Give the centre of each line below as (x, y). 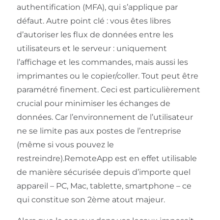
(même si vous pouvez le (65, 145)
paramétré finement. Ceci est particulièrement (108, 90)
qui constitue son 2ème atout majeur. (91, 200)
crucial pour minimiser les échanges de (93, 104)
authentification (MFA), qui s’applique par (97, 7)
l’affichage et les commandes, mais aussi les (102, 62)
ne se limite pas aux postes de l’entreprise (99, 131)
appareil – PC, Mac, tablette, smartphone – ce (104, 186)
